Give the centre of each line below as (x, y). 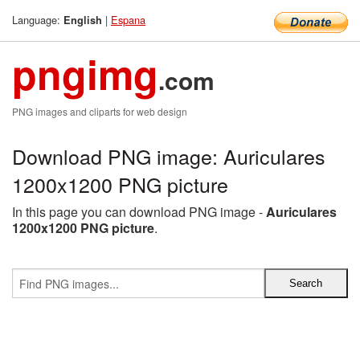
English (83, 20)
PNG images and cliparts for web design (100, 111)
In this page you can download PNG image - (139, 212)
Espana (128, 20)
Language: (38, 20)
